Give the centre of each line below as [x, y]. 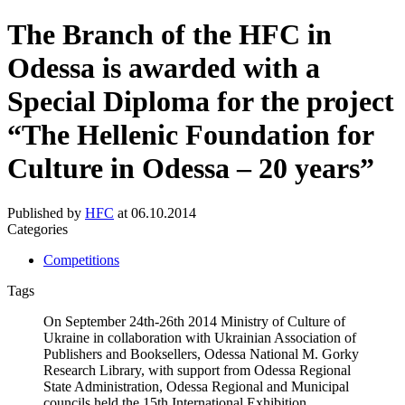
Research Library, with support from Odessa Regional [197, 370]
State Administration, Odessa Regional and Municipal [196, 386]
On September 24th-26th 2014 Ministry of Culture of [194, 321]
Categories [38, 229]
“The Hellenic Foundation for [190, 135]
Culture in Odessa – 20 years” [191, 169]
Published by [46, 212]
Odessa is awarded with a [164, 68]
